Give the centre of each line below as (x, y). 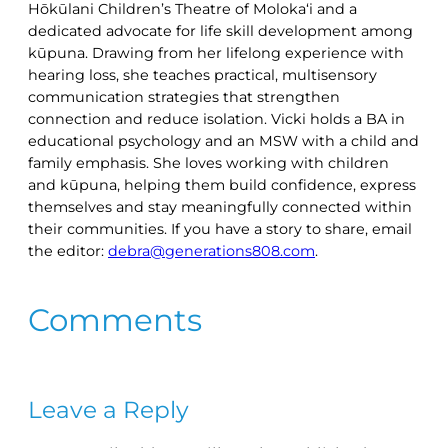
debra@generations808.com (211, 250)
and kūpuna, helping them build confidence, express (222, 184)
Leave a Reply (108, 409)
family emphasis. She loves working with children (208, 162)
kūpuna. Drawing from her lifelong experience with (216, 52)
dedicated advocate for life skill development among (220, 30)
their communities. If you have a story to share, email (220, 228)
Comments (115, 319)
